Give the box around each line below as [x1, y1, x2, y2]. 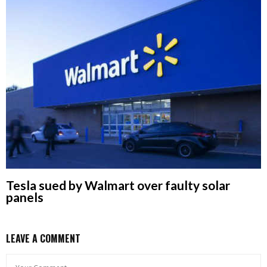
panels [6, 190, 44, 205]
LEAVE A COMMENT [6, 231, 80, 246]
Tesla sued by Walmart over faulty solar [6, 178, 230, 193]
